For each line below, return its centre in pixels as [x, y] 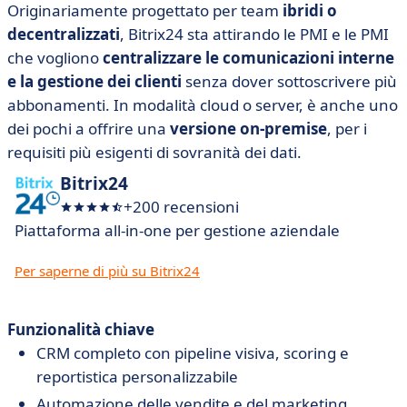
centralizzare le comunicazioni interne [248, 58]
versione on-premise [248, 129]
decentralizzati [64, 34]
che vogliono [55, 58]
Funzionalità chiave [81, 329]
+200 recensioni [181, 207]
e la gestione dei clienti [94, 81]
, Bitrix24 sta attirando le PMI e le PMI [254, 34]
